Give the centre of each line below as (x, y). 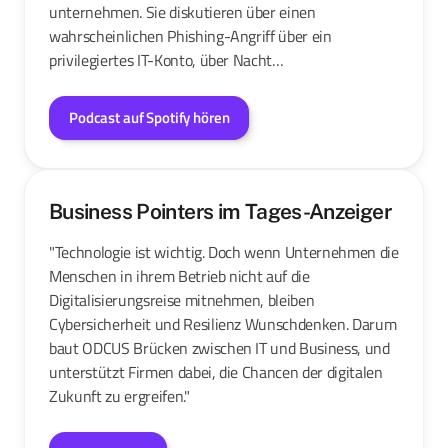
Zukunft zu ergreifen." (119, 396)
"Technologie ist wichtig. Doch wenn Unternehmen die (224, 252)
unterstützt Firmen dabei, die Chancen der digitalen (216, 372)
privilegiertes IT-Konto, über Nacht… (166, 60)
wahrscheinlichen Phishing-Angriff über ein (190, 36)
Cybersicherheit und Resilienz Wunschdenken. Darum (223, 324)
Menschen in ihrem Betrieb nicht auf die (179, 276)
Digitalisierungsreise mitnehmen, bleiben (182, 300)
